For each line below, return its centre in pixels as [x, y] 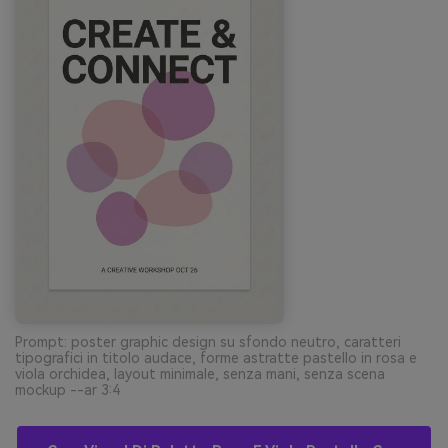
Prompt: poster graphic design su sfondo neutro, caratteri [208, 341]
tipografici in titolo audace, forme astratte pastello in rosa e [216, 357]
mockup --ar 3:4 [67, 389]
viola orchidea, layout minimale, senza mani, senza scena [200, 373]
